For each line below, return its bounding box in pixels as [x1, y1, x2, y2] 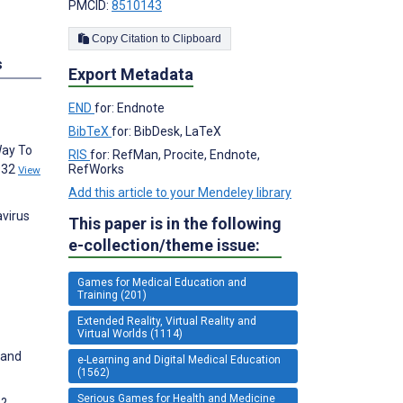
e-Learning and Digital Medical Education [77, 353, 281, 366]
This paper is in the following [68, 213, 282, 233]
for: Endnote [94, 100, 165, 115]
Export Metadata [68, 64, 193, 84]
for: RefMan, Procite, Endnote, [90, 147, 260, 162]
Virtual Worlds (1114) [77, 327, 183, 340]
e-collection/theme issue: [68, 235, 260, 255]
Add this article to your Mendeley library [68, 184, 291, 200]
